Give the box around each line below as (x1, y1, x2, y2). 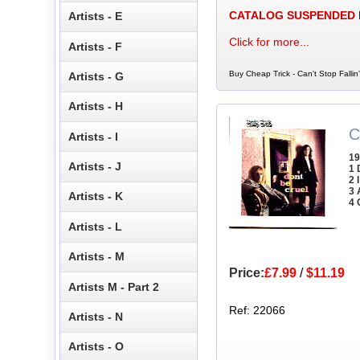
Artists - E (68, 10, 123, 23)
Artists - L (68, 219, 123, 233)
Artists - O (68, 340, 125, 354)
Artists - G (68, 69, 125, 83)
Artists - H (68, 100, 124, 113)
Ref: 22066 (228, 303, 285, 317)
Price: (228, 265, 264, 280)
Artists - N (68, 309, 124, 323)
